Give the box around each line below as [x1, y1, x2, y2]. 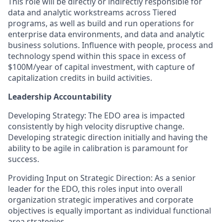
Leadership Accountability [8, 91, 111, 102]
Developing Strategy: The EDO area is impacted [8, 110, 185, 121]
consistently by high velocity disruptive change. [8, 121, 184, 132]
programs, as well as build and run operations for [8, 18, 194, 29]
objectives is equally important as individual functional [8, 205, 211, 216]
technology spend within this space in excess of [8, 51, 186, 61]
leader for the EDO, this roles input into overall [8, 183, 182, 194]
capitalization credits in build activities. [8, 72, 152, 83]
